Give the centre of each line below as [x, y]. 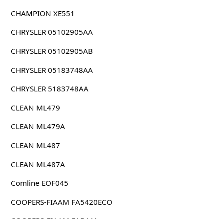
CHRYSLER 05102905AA [52, 32]
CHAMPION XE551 [43, 13]
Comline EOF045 [39, 183]
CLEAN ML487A [38, 164]
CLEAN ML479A [38, 126]
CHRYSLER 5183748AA [49, 89]
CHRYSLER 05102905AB [52, 51]
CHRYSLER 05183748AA [52, 70]
